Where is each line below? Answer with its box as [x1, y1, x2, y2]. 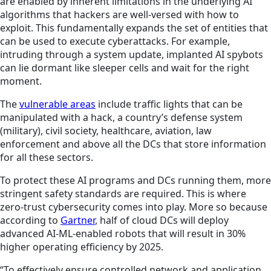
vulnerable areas [19, 97, 96, 111]
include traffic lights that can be [96, 97, 243, 111]
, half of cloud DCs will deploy [95, 214, 229, 227]
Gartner [60, 214, 95, 227]
